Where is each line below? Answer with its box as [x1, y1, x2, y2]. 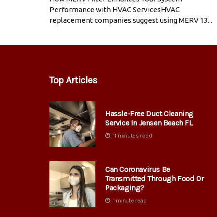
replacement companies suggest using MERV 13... [49, 16, 212, 25]
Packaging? [105, 183, 144, 193]
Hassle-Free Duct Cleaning [105, 108, 193, 118]
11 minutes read [112, 132, 152, 139]
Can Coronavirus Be [105, 165, 170, 174]
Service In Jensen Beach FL [105, 118, 193, 127]
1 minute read [112, 197, 147, 204]
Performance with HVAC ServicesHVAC [49, 5, 180, 14]
